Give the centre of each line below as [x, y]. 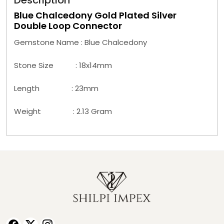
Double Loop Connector [69, 26]
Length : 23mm [56, 88]
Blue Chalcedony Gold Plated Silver [95, 15]
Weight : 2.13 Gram [63, 111]
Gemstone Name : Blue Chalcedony [80, 42]
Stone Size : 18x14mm [63, 65]
